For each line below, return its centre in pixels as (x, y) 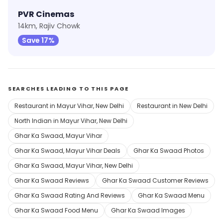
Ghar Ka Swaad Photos (169, 151)
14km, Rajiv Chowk (49, 26)
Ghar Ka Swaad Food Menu (56, 210)
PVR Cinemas (46, 14)
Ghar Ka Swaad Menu (171, 195)
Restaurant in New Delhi (172, 106)
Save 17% (38, 40)
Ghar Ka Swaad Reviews (52, 180)
